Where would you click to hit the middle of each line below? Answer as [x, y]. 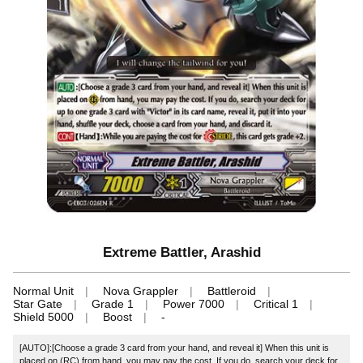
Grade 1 [113, 303]
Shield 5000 [43, 316]
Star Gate [38, 303]
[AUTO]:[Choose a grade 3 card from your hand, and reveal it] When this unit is [175, 347]
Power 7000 [194, 303]
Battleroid [232, 290]
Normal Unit [43, 290]
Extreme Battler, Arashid [181, 252]
